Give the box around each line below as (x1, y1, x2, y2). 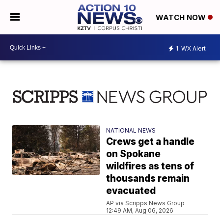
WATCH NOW (155, 13, 208, 23)
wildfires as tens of (106, 160, 194, 172)
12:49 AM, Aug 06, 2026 (106, 206, 174, 214)
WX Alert (180, 44, 206, 52)
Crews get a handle (106, 136, 195, 147)
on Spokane (106, 148, 161, 160)
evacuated (106, 185, 156, 196)
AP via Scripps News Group (106, 199, 185, 207)
